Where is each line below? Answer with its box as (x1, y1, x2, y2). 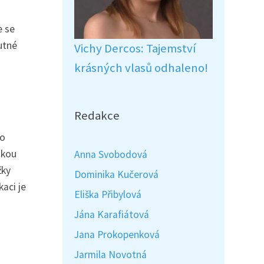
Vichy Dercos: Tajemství (74, 41, 196, 56)
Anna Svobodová (74, 148, 147, 161)
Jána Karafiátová (74, 208, 149, 221)
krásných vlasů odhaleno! (74, 60, 208, 75)
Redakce (74, 108, 120, 123)
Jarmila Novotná (74, 248, 147, 261)
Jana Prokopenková (74, 228, 160, 241)
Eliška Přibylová (74, 188, 141, 201)
